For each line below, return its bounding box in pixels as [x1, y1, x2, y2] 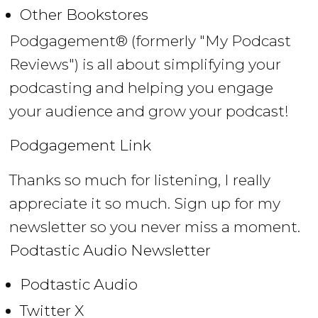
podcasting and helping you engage [9, 78, 274, 97]
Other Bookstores [20, 5, 149, 23]
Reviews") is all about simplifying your [9, 55, 282, 73]
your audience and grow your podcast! [9, 102, 290, 120]
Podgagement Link [9, 136, 152, 155]
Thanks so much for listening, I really [9, 170, 271, 189]
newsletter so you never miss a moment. [9, 217, 301, 236]
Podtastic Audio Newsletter [9, 241, 212, 259]
